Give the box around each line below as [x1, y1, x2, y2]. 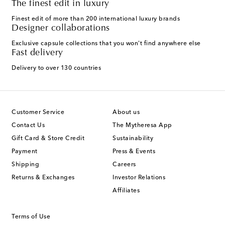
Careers [113, 162, 136, 168]
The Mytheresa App [113, 123, 172, 129]
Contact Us [12, 123, 45, 129]
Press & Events [113, 149, 155, 155]
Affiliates [113, 188, 140, 194]
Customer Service [12, 109, 64, 116]
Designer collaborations [12, 24, 110, 34]
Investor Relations [113, 175, 165, 181]
